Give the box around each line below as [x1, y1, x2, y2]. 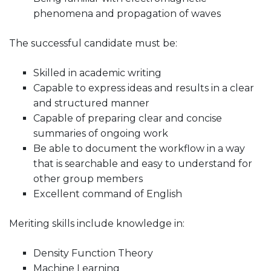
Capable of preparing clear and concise [33, 112, 222, 124]
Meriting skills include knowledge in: [9, 217, 184, 229]
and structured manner [33, 97, 149, 109]
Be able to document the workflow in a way [33, 142, 245, 154]
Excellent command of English [33, 188, 182, 200]
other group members [33, 172, 143, 184]
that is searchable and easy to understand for [33, 157, 252, 169]
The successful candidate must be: [9, 37, 177, 49]
